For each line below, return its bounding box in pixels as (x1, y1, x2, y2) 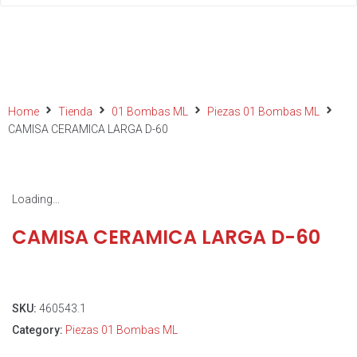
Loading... (12, 193, 60, 206)
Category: (12, 324, 65, 336)
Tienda (58, 105, 92, 118)
